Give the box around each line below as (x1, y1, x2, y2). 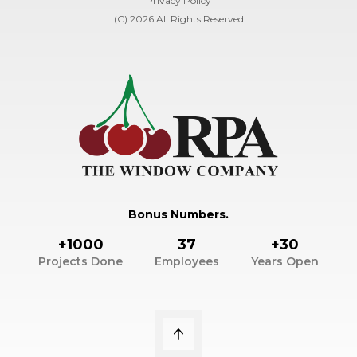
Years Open (251, 254, 319, 269)
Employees (155, 254, 219, 269)
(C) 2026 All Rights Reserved (113, 12, 244, 25)
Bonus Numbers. (128, 207, 229, 222)
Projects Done (38, 254, 123, 269)
